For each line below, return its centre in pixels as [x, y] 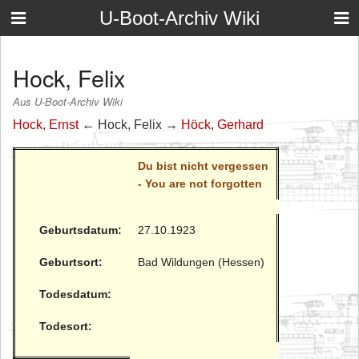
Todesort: [66, 326]
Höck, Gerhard [222, 124]
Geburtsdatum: [81, 230]
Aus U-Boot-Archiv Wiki [68, 102]
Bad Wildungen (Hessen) [201, 262]
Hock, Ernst [46, 124]
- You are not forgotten [200, 183]
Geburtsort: [71, 262]
